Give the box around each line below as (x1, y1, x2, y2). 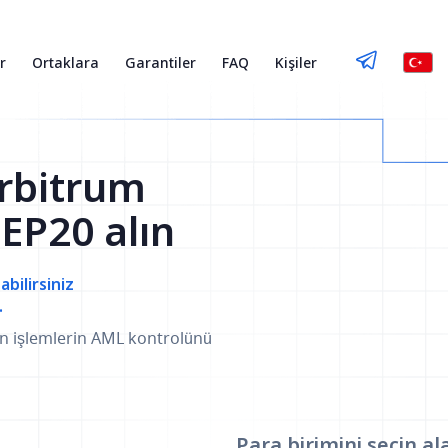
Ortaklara (32, 53, 99, 72)
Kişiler (275, 53, 317, 72)
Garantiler (125, 53, 196, 72)
